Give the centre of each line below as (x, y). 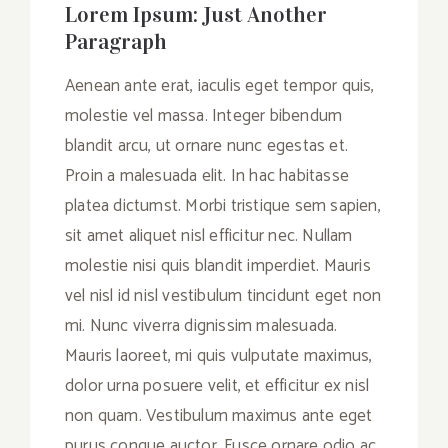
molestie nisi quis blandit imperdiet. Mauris (218, 265)
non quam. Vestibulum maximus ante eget (219, 415)
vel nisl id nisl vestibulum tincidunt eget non (223, 295)
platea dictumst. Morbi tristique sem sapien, (223, 205)
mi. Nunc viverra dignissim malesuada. (201, 325)
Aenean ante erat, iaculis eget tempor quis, (220, 85)
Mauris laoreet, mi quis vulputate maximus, (219, 355)
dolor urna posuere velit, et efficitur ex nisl (217, 385)
